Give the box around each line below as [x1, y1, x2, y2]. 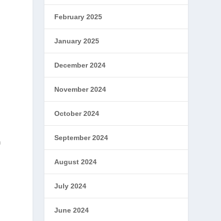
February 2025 [54, 13, 103, 21]
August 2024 [54, 158, 97, 166]
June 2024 [54, 206, 89, 214]
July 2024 [54, 182, 87, 190]
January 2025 [54, 37, 100, 45]
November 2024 [54, 85, 107, 93]
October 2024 [54, 110, 100, 117]
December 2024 [54, 61, 106, 69]
